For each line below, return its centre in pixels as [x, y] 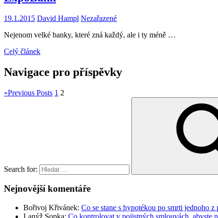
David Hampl [58, 18]
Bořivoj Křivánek [50, 207]
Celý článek [22, 51]
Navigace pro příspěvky [63, 72]
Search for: [21, 169]
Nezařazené [99, 18]
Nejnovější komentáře [47, 189]
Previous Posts [30, 92]
